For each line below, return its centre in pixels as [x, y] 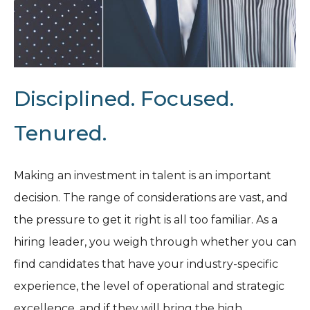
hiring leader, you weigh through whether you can [155, 242]
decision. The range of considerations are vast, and [151, 198]
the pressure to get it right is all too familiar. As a [146, 220]
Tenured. [60, 133]
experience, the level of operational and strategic [149, 286]
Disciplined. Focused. [124, 99]
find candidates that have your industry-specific [146, 264]
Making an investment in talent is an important [143, 175]
